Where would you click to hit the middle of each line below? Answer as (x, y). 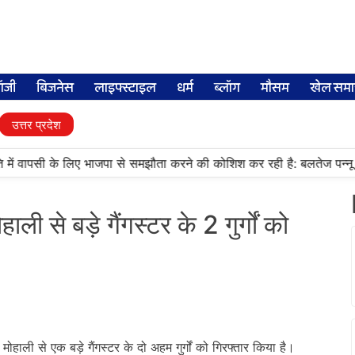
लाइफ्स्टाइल (125, 88)
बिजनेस (55, 88)
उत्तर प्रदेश (36, 125)
